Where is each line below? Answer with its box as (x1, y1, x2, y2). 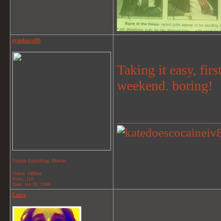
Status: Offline (12, 171, 41, 176)
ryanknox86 (12, 37, 40, 44)
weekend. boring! (117, 78, 213, 93)
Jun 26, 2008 (24, 182, 50, 187)
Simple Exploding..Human (12, 158, 66, 163)
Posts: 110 (12, 176, 34, 182)
